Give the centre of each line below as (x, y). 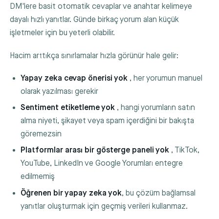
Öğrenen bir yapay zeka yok (71, 193)
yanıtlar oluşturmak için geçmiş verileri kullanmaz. (104, 206)
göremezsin (41, 134)
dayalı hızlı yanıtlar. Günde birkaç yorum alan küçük (94, 20)
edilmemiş (38, 177)
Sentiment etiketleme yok (68, 108)
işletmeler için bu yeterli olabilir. (62, 33)
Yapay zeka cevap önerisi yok (74, 78)
